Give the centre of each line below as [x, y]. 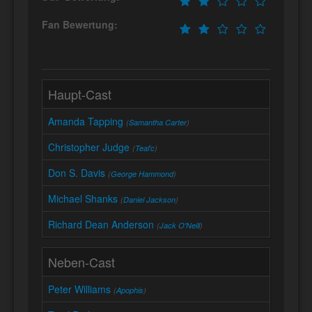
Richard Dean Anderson [101, 225]
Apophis [130, 290]
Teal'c [145, 148]
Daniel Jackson [149, 200]
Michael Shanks [83, 199]
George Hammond [142, 174]
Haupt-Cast [80, 94]
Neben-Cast [81, 262]
